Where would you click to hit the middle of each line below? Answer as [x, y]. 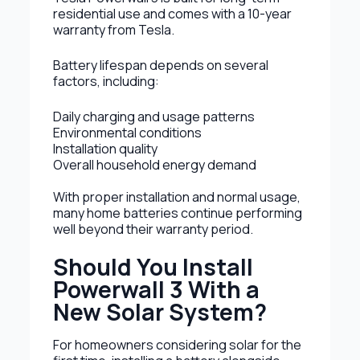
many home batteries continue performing [177, 213]
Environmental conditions [127, 132]
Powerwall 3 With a [156, 289]
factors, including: [106, 81]
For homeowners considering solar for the [177, 344]
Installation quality [105, 148]
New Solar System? [160, 312]
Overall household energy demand [154, 164]
